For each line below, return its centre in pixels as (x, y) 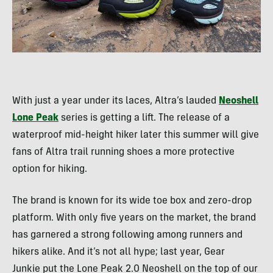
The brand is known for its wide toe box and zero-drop (132, 201)
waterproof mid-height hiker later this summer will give (136, 135)
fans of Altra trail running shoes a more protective (123, 152)
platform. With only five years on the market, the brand (134, 218)
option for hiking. (50, 169)
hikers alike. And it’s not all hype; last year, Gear (119, 252)
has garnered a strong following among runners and (127, 235)
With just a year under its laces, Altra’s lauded (115, 101)
